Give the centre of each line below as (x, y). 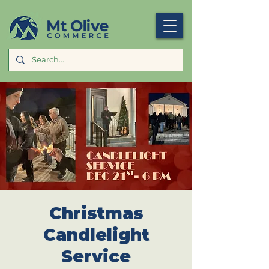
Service (96, 256)
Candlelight (96, 235)
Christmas (96, 213)
